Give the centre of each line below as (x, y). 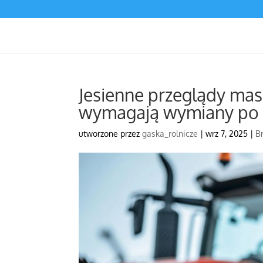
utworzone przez (111, 134)
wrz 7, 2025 (227, 134)
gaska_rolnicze (170, 134)
